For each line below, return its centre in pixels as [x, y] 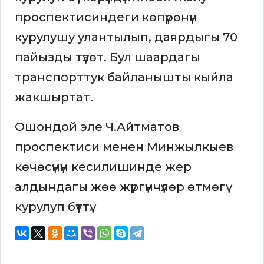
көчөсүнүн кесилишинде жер [103, 167]
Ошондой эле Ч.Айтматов [97, 127]
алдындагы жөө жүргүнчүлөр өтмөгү [120, 187]
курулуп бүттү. [54, 207]
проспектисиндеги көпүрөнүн [106, 17]
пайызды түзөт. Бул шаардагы [108, 57]
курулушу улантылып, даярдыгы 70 [126, 37]
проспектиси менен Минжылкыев [124, 147]
